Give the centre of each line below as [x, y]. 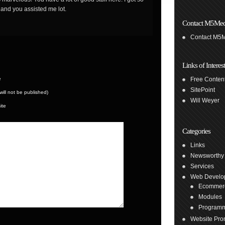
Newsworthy [207, 156]
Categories [196, 131]
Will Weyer [205, 100]
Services [202, 166]
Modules [210, 197]
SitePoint [203, 90]
